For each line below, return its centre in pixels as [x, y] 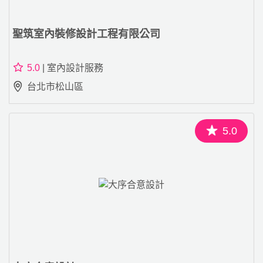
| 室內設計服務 [72, 68]
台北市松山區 [55, 86]
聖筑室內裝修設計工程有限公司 [86, 34]
